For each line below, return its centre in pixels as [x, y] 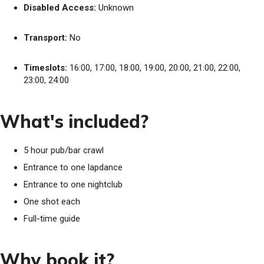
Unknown [115, 8]
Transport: [45, 38]
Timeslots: [45, 68]
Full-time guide [52, 219]
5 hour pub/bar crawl [64, 150]
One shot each [52, 202]
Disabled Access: [60, 8]
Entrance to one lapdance [73, 167]
